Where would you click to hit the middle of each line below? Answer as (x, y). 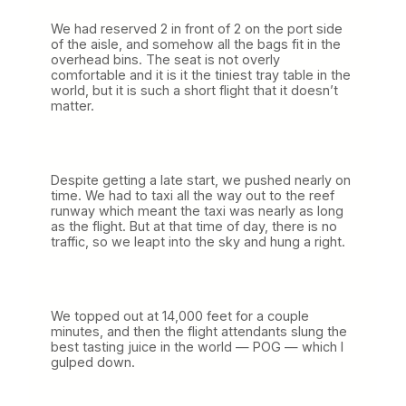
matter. (72, 105)
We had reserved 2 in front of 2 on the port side (197, 28)
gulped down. (93, 362)
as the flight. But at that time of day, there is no (194, 226)
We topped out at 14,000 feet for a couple (180, 315)
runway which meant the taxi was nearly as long (197, 210)
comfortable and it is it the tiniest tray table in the (201, 74)
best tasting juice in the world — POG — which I (197, 346)
